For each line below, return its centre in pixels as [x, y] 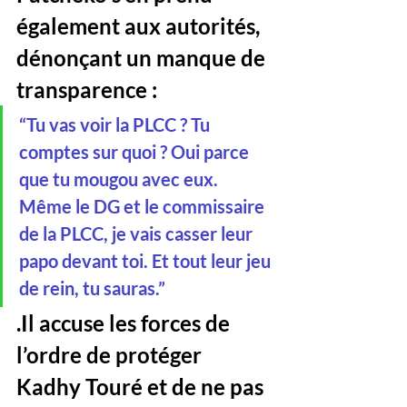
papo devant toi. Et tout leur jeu [147, 261]
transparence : [87, 89]
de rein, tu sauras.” [92, 288]
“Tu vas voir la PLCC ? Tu [116, 124]
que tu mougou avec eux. [120, 179]
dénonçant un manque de [143, 58]
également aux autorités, [140, 26]
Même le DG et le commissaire [144, 206]
